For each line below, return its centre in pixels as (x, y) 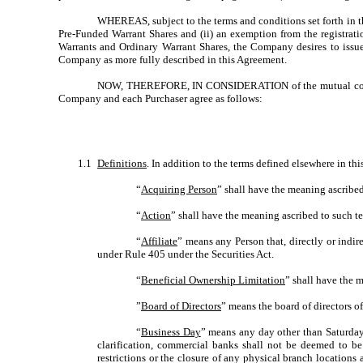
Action (156, 216)
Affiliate (159, 241)
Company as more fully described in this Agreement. (173, 60)
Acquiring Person (179, 190)
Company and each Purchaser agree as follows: (160, 99)
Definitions (122, 164)
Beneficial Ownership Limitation (213, 280)
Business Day (171, 332)
